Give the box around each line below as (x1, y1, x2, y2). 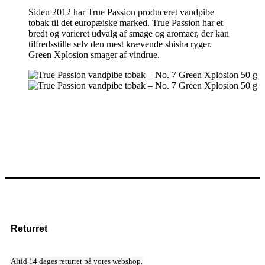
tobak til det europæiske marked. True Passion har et (28, 18, 223, 28)
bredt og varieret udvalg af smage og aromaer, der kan (28, 28, 229, 39)
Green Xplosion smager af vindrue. (28, 50, 160, 60)
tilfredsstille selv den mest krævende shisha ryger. (28, 39, 212, 50)
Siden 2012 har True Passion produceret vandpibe (28, 7, 214, 18)
